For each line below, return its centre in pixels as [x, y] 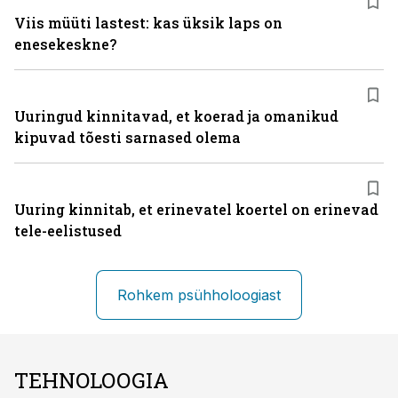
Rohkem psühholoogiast [199, 295]
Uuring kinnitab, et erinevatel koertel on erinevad [196, 209]
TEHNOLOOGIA [92, 380]
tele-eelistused [68, 231]
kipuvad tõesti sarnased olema [127, 137]
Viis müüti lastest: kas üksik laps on [148, 23]
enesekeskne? [65, 44]
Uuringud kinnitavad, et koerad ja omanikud [176, 116]
